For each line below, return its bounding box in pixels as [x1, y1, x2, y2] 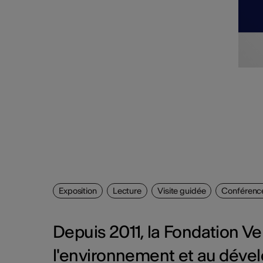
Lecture [112, 186, 141, 197]
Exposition [59, 186, 97, 197]
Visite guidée [157, 186, 206, 197]
